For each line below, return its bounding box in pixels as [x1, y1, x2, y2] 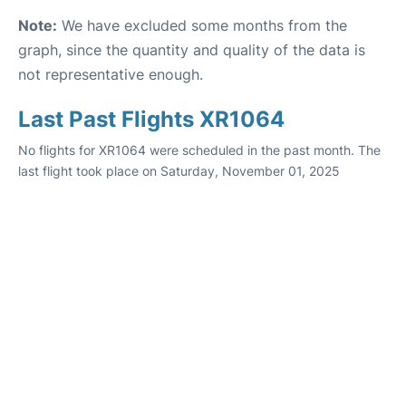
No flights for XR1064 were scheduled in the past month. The [18, 141, 381, 158]
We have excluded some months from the [57, 15, 347, 34]
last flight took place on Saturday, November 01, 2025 [18, 162, 340, 179]
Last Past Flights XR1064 [18, 105, 285, 132]
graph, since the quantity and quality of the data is [18, 40, 365, 59]
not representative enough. [18, 64, 203, 83]
